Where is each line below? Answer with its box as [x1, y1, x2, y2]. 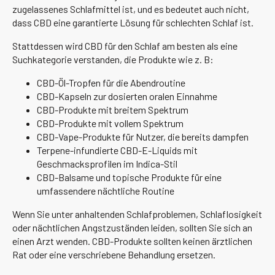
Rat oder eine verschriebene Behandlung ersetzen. [12, 248, 215, 260]
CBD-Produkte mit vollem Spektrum [37, 117, 184, 129]
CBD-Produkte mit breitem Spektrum [37, 103, 188, 115]
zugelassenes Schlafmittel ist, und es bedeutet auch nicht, [12, 2, 249, 15]
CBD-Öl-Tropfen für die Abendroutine [37, 76, 185, 88]
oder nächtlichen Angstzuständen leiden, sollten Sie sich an [12, 221, 252, 233]
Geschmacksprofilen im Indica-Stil [37, 157, 177, 169]
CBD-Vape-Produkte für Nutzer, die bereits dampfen [37, 130, 249, 142]
